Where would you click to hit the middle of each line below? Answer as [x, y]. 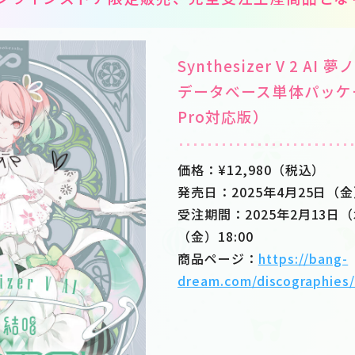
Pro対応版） [223, 116]
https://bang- [303, 258]
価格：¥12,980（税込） [252, 170]
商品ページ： [218, 258]
